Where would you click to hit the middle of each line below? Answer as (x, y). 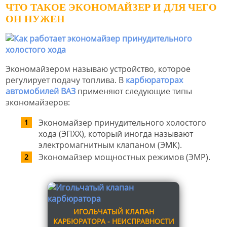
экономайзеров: (38, 103)
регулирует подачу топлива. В (66, 80)
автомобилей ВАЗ (41, 91)
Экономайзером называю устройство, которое (98, 69)
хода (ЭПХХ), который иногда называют (116, 134)
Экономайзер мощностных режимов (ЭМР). (124, 157)
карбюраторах (154, 80)
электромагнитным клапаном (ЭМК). (110, 145)
